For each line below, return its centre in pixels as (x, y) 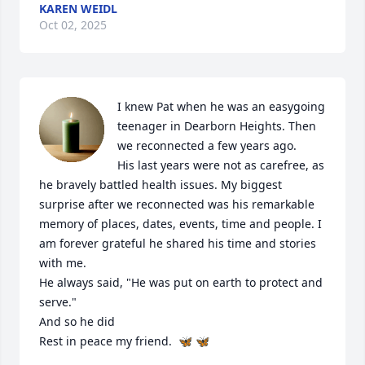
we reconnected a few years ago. (209, 145)
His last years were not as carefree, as (221, 165)
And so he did (79, 321)
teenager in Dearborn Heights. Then (217, 126)
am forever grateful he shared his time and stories (178, 243)
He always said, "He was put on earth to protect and (181, 282)
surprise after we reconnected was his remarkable (177, 204)
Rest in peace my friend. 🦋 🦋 (124, 341)
